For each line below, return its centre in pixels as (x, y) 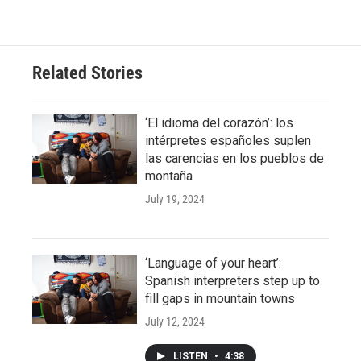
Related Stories (87, 73)
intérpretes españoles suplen (228, 140)
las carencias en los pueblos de (234, 158)
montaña (169, 176)
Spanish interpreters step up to (232, 280)
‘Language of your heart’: (213, 263)
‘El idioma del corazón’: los (219, 122)
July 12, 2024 (175, 321)
